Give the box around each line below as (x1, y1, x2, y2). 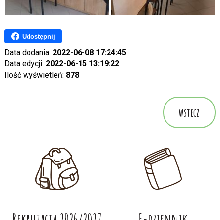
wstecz (179, 105, 200, 120)
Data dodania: (4, 48, 53, 57)
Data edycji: (4, 59, 46, 69)
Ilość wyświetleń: (4, 70, 66, 80)
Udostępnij (22, 32, 55, 40)
